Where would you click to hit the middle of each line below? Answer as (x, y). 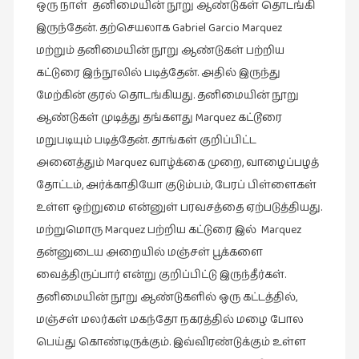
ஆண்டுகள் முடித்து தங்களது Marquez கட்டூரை (159, 118)
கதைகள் (33, 165)
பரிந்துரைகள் (47, 233)
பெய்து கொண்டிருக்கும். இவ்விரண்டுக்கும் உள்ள (171, 343)
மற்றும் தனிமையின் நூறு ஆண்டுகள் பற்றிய (160, 51)
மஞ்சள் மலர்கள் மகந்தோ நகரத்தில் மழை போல (169, 320)
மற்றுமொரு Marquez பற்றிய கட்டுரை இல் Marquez (169, 230)
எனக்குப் (32, 125)
